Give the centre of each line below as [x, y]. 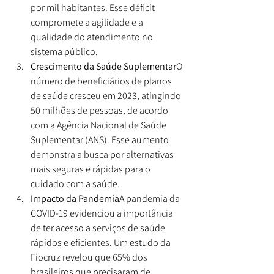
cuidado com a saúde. [75, 183]
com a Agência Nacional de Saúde [99, 125]
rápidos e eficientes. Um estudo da [102, 242]
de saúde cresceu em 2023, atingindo [107, 95]
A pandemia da [150, 198]
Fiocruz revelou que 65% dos [90, 257]
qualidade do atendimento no [93, 37]
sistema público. [64, 51]
